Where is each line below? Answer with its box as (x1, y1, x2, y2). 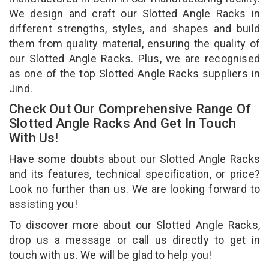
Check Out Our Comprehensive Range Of (9, 101, 252, 116)
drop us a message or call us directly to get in (9, 233, 260, 246)
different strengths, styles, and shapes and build (9, 22, 260, 35)
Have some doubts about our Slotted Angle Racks (9, 152, 260, 165)
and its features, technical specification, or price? (9, 167, 260, 180)
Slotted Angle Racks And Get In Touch (9, 115, 237, 131)
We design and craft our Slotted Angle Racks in (9, 7, 260, 20)
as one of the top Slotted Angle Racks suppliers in (9, 67, 260, 80)
